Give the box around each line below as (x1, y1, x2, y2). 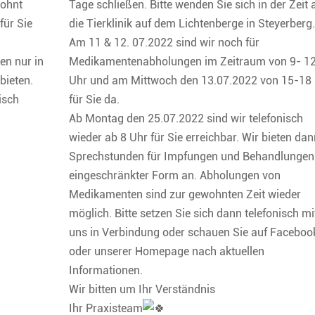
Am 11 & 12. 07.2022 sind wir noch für (69, 35, 260, 49)
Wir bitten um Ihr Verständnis (69, 282, 216, 296)
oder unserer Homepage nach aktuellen (69, 244, 265, 258)
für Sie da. (69, 92, 120, 106)
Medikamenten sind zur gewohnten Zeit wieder (69, 187, 302, 201)
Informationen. (69, 263, 143, 277)
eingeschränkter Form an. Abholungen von (69, 168, 281, 182)
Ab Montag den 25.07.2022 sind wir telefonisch (69, 111, 304, 125)
